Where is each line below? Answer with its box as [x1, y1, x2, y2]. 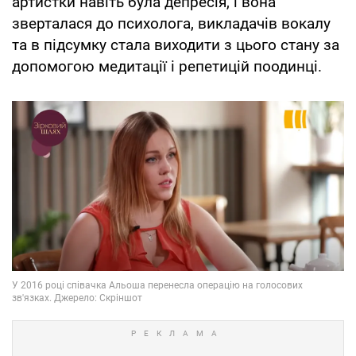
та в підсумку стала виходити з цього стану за [12, 36, 339, 55]
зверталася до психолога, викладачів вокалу [12, 14, 331, 33]
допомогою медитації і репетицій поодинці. [12, 57, 322, 76]
